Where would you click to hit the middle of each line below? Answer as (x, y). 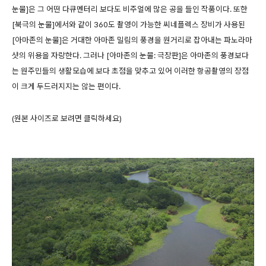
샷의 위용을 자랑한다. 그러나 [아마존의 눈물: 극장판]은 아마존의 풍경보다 (130, 56)
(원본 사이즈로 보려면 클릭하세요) (67, 118)
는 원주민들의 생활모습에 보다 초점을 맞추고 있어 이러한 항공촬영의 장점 (130, 71)
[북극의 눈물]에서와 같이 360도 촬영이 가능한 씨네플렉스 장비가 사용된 (129, 25)
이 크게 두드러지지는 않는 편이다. (66, 86)
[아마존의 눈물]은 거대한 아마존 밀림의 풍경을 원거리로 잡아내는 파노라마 (132, 40)
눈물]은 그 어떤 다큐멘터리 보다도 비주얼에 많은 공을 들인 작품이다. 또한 (130, 9)
